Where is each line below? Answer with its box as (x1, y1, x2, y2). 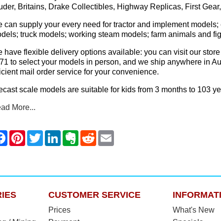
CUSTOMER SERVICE (48, 189, 141, 200)
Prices (48, 205, 71, 214)
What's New (172, 205, 215, 214)
